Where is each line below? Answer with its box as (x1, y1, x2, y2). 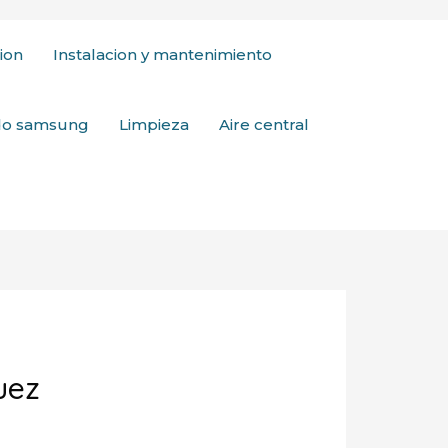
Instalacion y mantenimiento (53, 45, 272, 64)
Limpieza (119, 115, 189, 134)
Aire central (219, 115, 309, 134)
